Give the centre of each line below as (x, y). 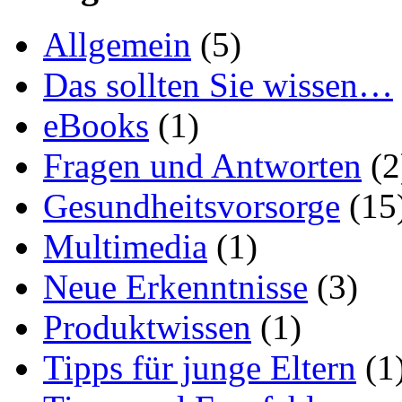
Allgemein (117, 44)
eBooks (96, 125)
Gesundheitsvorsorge (192, 205)
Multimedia (125, 246)
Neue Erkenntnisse (175, 286)
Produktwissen (147, 327)
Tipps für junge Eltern (200, 367)
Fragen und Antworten (202, 165)
